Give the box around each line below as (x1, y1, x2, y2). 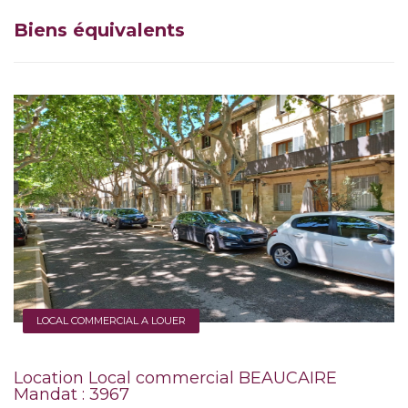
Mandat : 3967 (14, 383, 129, 404)
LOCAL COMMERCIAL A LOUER (36, 313, 186, 327)
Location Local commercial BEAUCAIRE (14, 367, 337, 388)
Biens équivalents (14, 18, 185, 41)
